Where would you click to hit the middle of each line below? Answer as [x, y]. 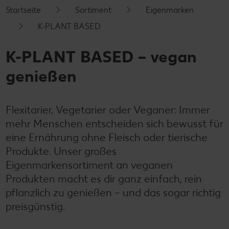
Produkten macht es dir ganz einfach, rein [104, 179]
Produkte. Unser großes [61, 151]
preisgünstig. [35, 207]
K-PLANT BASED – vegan [101, 57]
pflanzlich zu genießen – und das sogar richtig [113, 193]
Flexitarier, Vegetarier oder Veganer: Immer [108, 110]
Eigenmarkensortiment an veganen [89, 165]
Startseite [23, 10]
